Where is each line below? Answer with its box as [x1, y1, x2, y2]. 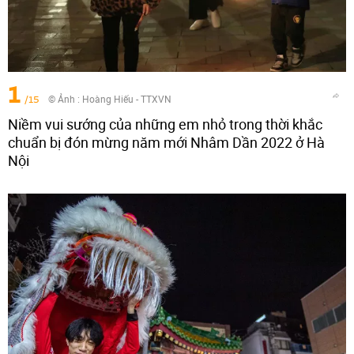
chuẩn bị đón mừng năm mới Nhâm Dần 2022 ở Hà [8, 133, 325, 153]
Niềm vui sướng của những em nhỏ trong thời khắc [8, 115, 322, 134]
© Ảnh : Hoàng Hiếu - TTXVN [48, 92, 171, 106]
